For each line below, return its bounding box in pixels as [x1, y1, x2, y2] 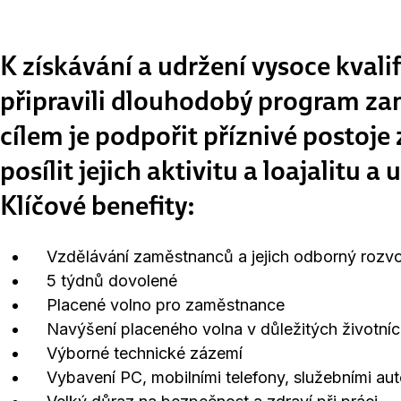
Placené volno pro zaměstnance [29, 295, 285, 314]
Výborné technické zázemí [29, 344, 243, 363]
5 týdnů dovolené [29, 271, 177, 290]
